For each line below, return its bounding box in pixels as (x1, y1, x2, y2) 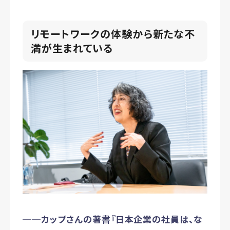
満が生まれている (31, 41, 113, 56)
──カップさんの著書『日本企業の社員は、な (23, 212, 203, 225)
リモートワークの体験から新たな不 (31, 26, 196, 42)
